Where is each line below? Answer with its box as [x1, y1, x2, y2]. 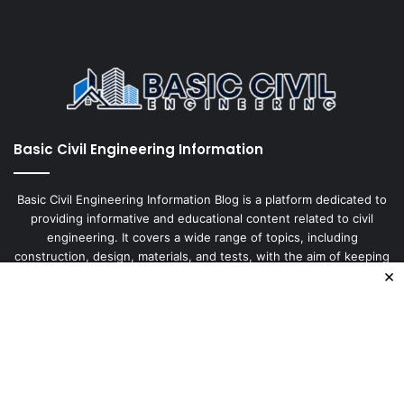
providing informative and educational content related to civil [31, 211, 373, 226]
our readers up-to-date [136, 268, 268, 283]
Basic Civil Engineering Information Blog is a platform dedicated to [17, 192, 387, 207]
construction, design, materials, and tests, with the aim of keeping [14, 249, 390, 264]
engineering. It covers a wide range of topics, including [46, 230, 358, 245]
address [14, 371, 59, 386]
